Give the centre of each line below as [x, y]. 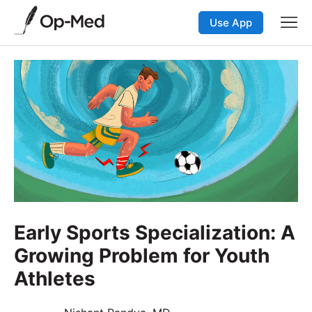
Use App [231, 22]
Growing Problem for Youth [142, 255]
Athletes [55, 278]
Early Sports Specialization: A [155, 232]
